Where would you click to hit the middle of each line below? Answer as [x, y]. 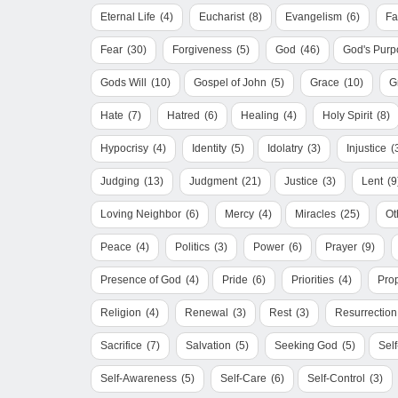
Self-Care [243, 378]
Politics [192, 247]
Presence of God [141, 280]
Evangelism [314, 17]
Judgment [213, 181]
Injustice [366, 148]
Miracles [315, 214]
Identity [209, 148]
